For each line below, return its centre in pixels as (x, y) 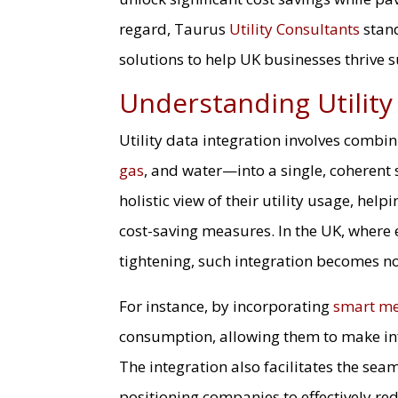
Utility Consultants (295, 28)
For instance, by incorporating (227, 306)
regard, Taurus (175, 28)
